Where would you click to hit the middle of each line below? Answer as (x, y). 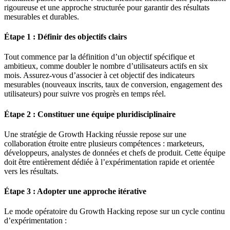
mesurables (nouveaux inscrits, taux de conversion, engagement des (113, 85)
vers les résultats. (31, 171)
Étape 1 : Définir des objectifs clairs (65, 37)
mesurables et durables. (42, 16)
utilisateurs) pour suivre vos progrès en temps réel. (85, 94)
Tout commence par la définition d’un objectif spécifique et (99, 57)
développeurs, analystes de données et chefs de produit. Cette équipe (115, 152)
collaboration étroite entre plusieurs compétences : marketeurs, (104, 143)
